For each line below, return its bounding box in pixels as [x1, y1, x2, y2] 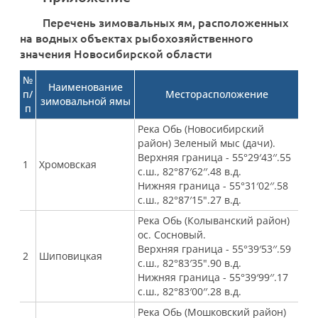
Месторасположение [165, 87, 268, 101]
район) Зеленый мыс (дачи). [138, 136, 275, 150]
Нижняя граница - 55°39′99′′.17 [138, 270, 288, 284]
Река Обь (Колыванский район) [138, 214, 290, 227]
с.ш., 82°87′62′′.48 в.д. [138, 165, 241, 178]
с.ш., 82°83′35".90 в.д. [138, 256, 241, 270]
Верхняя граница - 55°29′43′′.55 [138, 150, 291, 164]
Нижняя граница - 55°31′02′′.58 [138, 179, 288, 192]
